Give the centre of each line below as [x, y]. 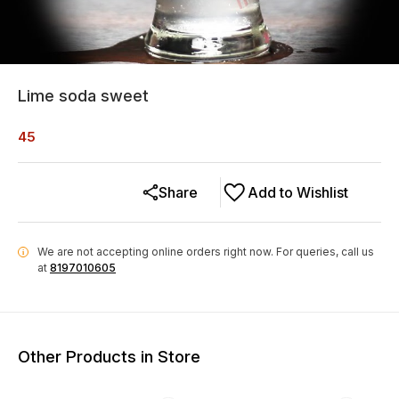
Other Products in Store [109, 356]
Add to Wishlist [298, 192]
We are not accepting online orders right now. [155, 252]
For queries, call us [325, 252]
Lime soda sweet [83, 96]
